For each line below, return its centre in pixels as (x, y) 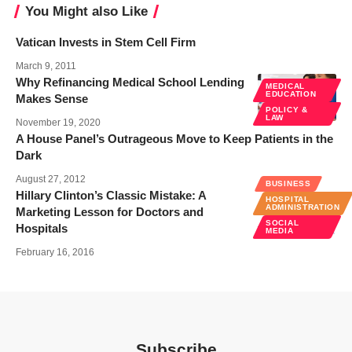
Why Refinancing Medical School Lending (130, 82)
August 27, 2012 (51, 179)
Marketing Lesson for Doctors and (110, 211)
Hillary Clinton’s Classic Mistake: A (111, 195)
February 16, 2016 (55, 252)
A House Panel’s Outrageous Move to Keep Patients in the (174, 138)
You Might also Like (86, 11)
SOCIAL (282, 222)
